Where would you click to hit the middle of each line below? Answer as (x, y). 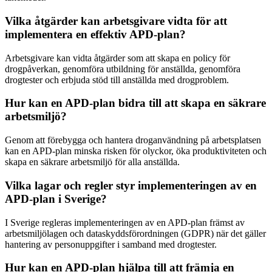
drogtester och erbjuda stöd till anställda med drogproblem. (117, 80)
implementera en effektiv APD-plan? (95, 34)
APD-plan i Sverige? (56, 199)
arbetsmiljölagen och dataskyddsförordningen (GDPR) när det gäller (135, 233)
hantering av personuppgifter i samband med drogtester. (111, 244)
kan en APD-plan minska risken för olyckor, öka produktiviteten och (136, 151)
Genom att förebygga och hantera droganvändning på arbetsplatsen (133, 140)
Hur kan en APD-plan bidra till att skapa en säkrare (135, 103)
